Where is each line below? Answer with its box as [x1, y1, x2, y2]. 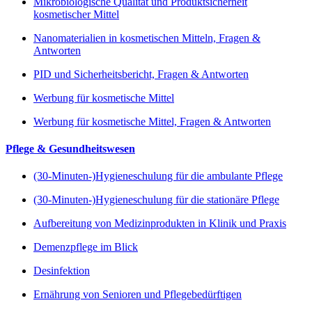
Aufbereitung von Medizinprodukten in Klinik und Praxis [33, 217, 286, 230]
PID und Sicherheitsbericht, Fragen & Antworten [33, 68, 249, 80]
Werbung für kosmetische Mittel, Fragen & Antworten [33, 115, 271, 127]
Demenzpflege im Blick [33, 241, 138, 253]
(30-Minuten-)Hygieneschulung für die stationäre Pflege [33, 194, 279, 206]
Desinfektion [33, 265, 90, 277]
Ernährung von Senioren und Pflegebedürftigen [33, 288, 242, 301]
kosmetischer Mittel [33, 8, 119, 20]
